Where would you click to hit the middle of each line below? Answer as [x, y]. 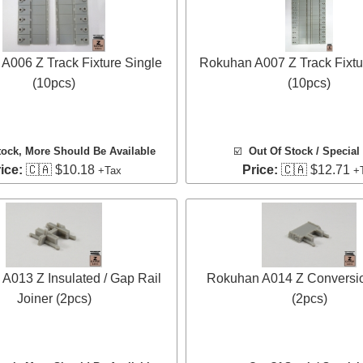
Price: [260, 169]
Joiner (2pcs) [54, 299]
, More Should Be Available [87, 151]
